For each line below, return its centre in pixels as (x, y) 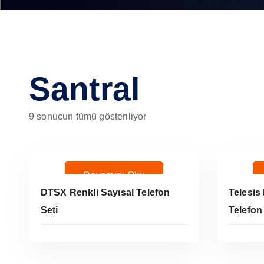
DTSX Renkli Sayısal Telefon (105, 192)
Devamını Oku (114, 175)
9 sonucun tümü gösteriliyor (88, 116)
